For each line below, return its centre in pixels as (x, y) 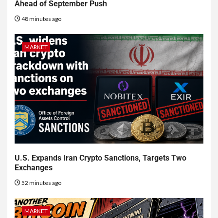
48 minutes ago (41, 19)
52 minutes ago (41, 183)
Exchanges (34, 168)
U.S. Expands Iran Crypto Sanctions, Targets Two (100, 158)
